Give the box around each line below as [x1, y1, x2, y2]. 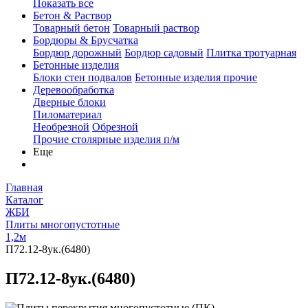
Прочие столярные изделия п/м [33, 133, 179, 145]
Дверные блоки [33, 96, 106, 108]
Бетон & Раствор [33, 10, 111, 21]
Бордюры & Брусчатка [33, 34, 138, 46]
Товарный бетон [33, 22, 110, 34]
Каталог [5, 194, 43, 206]
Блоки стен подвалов [33, 71, 132, 83]
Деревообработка [33, 84, 114, 96]
